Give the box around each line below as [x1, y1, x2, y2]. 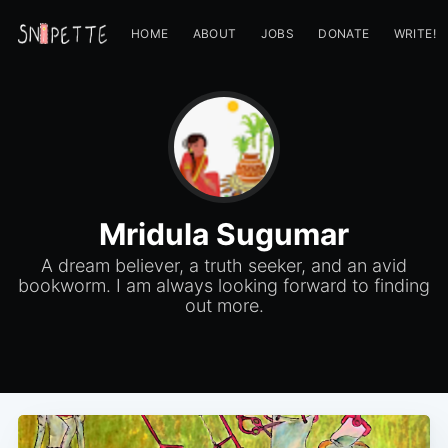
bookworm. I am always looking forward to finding [18, 274, 430, 296]
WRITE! [393, 26, 436, 41]
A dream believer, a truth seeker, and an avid [41, 254, 407, 276]
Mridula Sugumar [99, 215, 349, 252]
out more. [184, 294, 264, 316]
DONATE [318, 26, 370, 41]
